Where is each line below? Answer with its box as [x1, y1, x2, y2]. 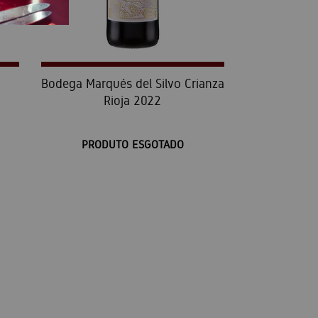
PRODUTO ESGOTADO [81, 138, 184, 152]
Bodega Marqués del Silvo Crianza [40, 76, 224, 92]
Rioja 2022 [104, 93, 162, 109]
